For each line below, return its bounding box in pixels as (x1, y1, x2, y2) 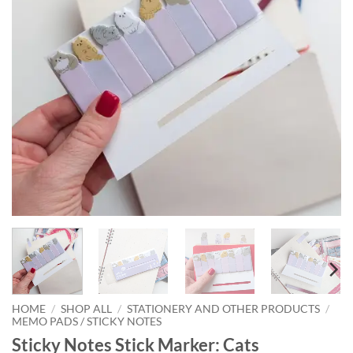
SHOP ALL (61, 302, 113, 315)
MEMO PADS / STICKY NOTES (12, 314, 162, 328)
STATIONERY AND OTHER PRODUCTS (127, 302, 321, 315)
